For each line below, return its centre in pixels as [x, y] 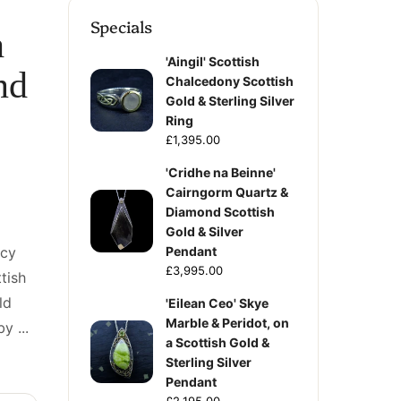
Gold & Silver [205, 231]
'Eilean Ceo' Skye [217, 303]
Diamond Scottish [220, 212]
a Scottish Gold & [218, 342]
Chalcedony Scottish [230, 81]
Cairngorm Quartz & [227, 192]
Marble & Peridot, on [227, 323]
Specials [121, 26]
